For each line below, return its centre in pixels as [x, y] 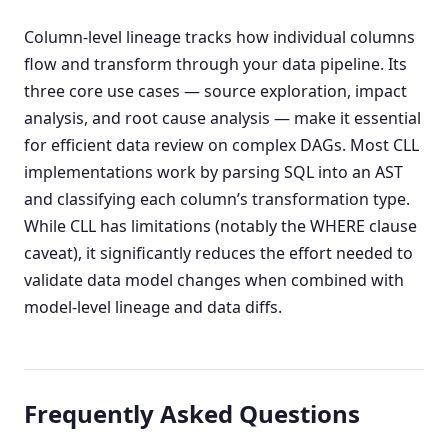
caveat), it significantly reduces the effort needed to [218, 253]
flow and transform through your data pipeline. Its [215, 64]
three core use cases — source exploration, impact [215, 91]
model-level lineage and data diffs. [153, 307]
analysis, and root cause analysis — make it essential [222, 118]
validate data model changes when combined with [214, 280]
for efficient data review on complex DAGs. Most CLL [221, 145]
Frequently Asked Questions [192, 414]
